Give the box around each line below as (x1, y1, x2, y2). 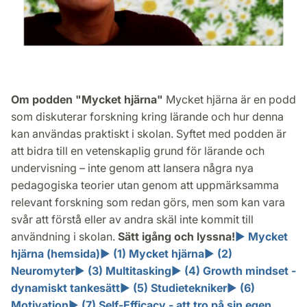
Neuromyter (11, 263, 75, 278)
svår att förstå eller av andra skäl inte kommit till (11, 212, 254, 226)
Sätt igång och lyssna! (118, 229, 235, 243)
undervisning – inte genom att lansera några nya (11, 160, 254, 175)
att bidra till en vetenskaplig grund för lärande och (11, 143, 265, 158)
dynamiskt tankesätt (11, 280, 120, 295)
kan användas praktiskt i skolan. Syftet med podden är (11, 126, 286, 140)
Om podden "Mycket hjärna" (11, 92, 163, 106)
